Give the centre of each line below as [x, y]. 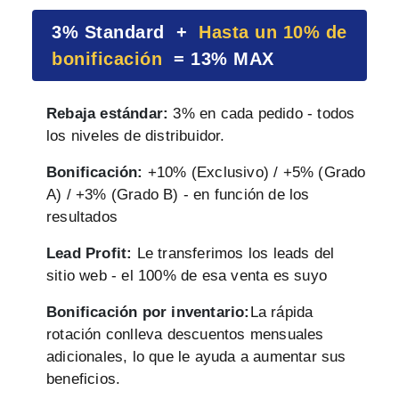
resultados [82, 216]
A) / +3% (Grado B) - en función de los [178, 194]
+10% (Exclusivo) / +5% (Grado [254, 172]
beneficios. [84, 379]
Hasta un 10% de [273, 32]
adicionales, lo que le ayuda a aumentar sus [196, 356]
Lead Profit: [90, 253]
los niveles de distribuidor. [136, 135]
